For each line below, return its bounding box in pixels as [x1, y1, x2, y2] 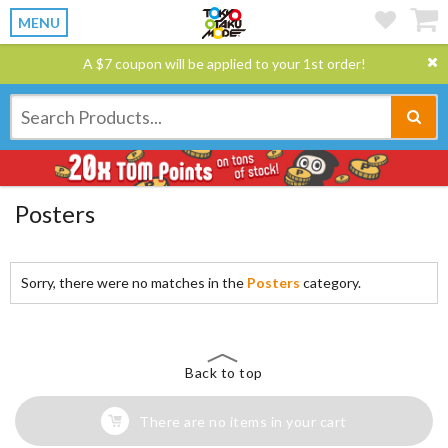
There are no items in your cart [139, 412, 347, 430]
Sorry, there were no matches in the [21, 274, 247, 291]
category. [300, 274, 361, 291]
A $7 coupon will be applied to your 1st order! [82, 55, 366, 72]
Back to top [185, 364, 263, 381]
